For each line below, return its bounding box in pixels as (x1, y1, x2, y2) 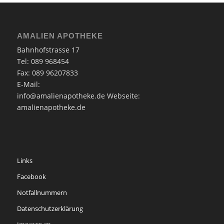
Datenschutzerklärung (16, 204, 83, 213)
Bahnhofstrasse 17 (16, 45, 79, 54)
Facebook (16, 172, 46, 181)
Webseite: (104, 91, 140, 100)
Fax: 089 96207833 (16, 68, 78, 77)
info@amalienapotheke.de (16, 91, 105, 100)
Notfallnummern (16, 188, 67, 197)
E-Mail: (16, 79, 40, 89)
